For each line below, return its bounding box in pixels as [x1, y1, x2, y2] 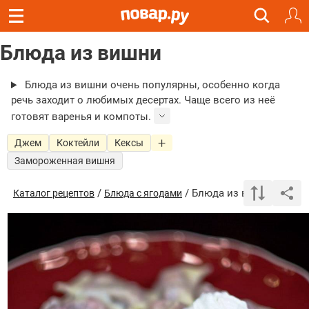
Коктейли [57, 137, 99, 149]
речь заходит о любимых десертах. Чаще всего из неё [11, 94, 275, 107]
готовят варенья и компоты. [11, 110, 151, 123]
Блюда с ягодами [104, 188, 182, 199]
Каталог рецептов [13, 188, 94, 199]
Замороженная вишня [14, 155, 115, 167]
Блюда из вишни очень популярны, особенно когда [24, 79, 280, 92]
